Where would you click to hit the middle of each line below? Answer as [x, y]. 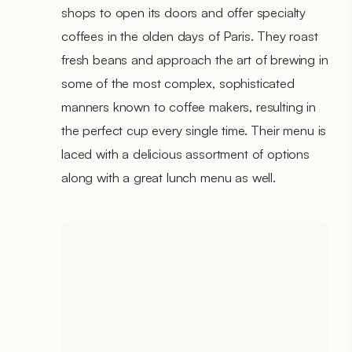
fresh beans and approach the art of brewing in [195, 59]
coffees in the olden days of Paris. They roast [190, 35]
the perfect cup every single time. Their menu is [194, 130]
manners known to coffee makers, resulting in [189, 106]
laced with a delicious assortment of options [185, 153]
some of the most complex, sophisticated [178, 82]
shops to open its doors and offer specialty [184, 12]
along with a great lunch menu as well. [169, 177]
